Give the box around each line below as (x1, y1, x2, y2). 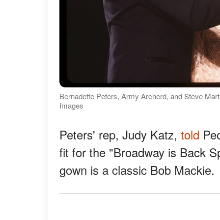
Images (59, 100, 83, 111)
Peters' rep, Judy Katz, (59, 126, 181, 143)
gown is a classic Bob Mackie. (59, 161, 215, 179)
